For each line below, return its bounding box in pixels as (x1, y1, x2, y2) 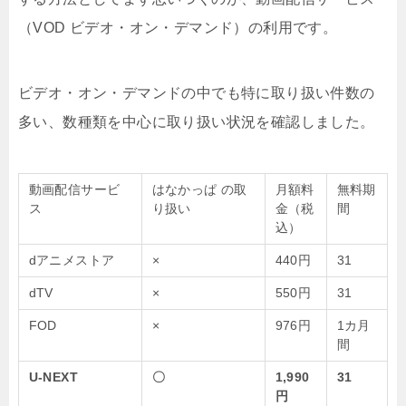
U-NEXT (28, 370, 78, 385)
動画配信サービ (28, 182, 121, 198)
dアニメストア (28, 253, 115, 268)
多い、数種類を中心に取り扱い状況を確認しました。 (18, 114, 375, 130)
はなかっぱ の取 (151, 182, 247, 198)
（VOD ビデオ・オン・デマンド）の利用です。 (18, 20, 338, 36)
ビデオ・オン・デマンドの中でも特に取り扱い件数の (18, 85, 375, 101)
